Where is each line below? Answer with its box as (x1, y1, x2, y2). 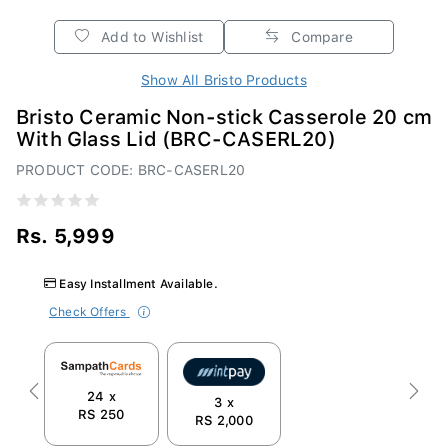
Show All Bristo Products (141, 66, 307, 83)
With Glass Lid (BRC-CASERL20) (16, 121, 336, 146)
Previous (32, 386, 91, 403)
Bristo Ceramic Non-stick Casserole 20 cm (16, 99, 433, 124)
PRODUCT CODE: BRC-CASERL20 (16, 156, 246, 173)
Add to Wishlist (97, 23, 204, 40)
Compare (287, 23, 353, 40)
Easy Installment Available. (56, 271, 218, 285)
